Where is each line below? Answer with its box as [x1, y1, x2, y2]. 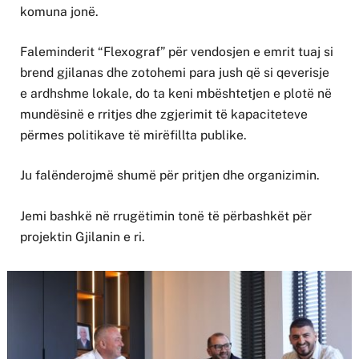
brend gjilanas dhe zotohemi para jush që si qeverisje [20, 65, 329, 81]
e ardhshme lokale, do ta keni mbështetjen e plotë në [20, 86, 332, 102]
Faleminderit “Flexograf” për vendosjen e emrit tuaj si [20, 44, 333, 60]
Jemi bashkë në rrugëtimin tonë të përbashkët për [20, 208, 312, 224]
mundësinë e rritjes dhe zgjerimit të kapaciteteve [20, 107, 308, 123]
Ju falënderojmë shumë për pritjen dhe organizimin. [20, 167, 320, 184]
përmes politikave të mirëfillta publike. [20, 127, 247, 143]
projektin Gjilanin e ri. [20, 228, 145, 244]
